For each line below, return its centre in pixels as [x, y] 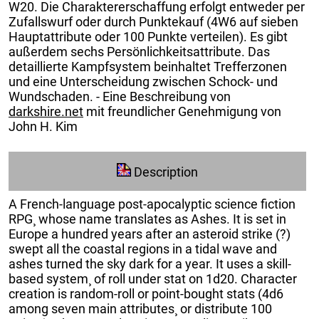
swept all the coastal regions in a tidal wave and [143, 249]
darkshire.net [46, 111]
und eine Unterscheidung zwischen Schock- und [143, 81]
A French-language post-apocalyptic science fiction [152, 204]
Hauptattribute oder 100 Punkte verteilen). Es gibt [148, 36]
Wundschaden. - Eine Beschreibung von [120, 96]
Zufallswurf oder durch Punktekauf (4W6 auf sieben [153, 21]
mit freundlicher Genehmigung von [182, 111]
